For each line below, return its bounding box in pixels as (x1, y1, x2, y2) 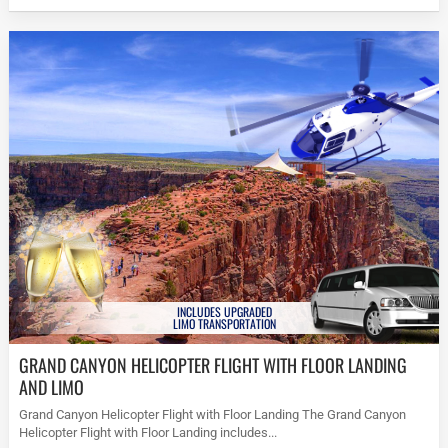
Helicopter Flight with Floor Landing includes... (19, 425, 278, 441)
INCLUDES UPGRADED (176, 302, 272, 320)
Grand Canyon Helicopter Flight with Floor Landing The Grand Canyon (19, 407, 407, 423)
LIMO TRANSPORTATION (172, 314, 276, 332)
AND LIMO (19, 374, 85, 401)
